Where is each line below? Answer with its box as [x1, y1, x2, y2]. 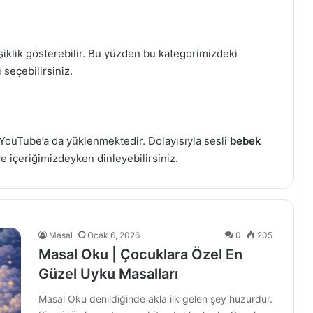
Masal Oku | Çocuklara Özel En [38, 246, 242, 263]
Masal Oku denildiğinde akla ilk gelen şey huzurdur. [38, 293, 272, 305]
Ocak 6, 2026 [87, 230, 140, 240]
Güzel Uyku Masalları [38, 265, 178, 282]
